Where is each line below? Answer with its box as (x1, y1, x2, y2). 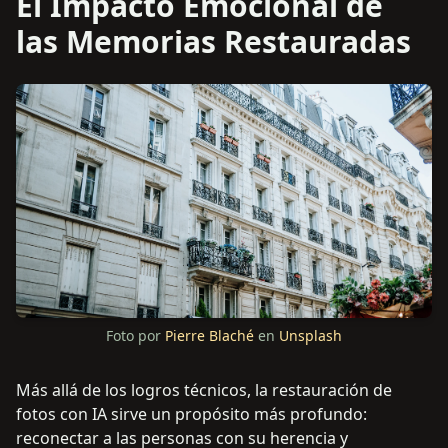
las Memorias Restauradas (16, 21, 411, 63)
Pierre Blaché (165, 326, 254, 346)
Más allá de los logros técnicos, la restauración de (16, 379, 392, 402)
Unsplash (279, 326, 342, 346)
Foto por (106, 326, 161, 346)
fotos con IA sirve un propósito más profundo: (16, 403, 367, 426)
